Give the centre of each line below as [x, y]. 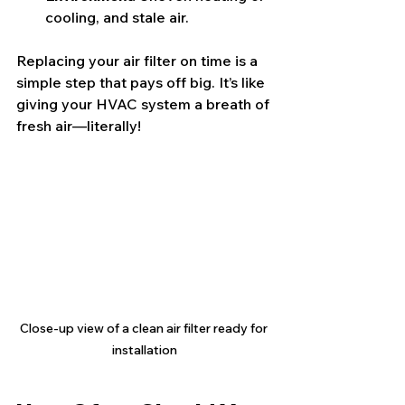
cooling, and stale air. [117, 17]
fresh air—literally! [79, 126]
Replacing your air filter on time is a [139, 61]
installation [145, 349]
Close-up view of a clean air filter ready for [145, 328]
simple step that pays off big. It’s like [142, 82]
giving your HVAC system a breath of [145, 104]
